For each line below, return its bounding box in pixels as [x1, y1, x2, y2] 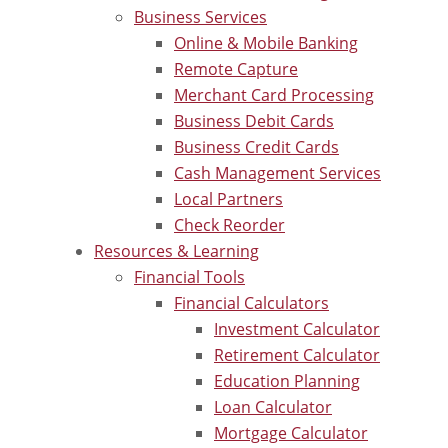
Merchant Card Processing [174, 84, 374, 105]
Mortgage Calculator [214, 422, 368, 443]
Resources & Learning [94, 240, 259, 261]
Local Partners [174, 188, 283, 209]
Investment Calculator [214, 318, 380, 339]
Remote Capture [174, 58, 298, 79]
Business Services [134, 6, 267, 27]
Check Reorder [174, 214, 285, 235]
